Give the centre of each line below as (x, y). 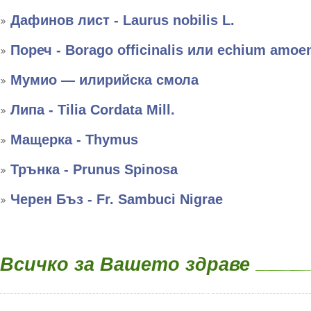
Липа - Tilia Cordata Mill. (93, 110)
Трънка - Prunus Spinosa (94, 169)
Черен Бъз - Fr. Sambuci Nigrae (117, 199)
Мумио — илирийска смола (104, 80)
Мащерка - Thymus (74, 140)
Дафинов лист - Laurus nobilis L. (123, 20)
